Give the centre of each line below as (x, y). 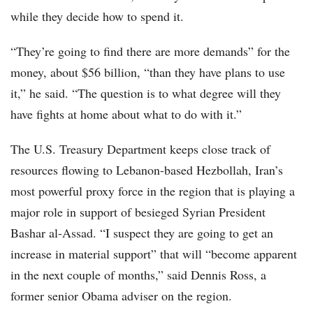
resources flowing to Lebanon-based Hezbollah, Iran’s (147, 170)
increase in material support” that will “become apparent (154, 254)
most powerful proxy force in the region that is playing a (153, 191)
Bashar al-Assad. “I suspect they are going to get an (142, 233)
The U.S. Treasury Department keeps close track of (140, 149)
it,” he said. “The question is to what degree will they (146, 93)
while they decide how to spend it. (97, 16)
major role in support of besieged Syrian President (138, 212)
